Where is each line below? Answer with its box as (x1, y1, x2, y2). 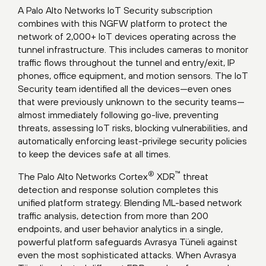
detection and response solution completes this (18, 184, 218, 195)
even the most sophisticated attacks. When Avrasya (18, 249, 236, 261)
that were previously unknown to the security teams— (18, 96, 245, 107)
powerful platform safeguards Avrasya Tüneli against (18, 236, 237, 248)
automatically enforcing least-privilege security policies (18, 135, 247, 147)
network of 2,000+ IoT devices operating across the (18, 31, 236, 42)
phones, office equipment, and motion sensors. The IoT (18, 70, 248, 81)
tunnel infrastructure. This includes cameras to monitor (18, 44, 248, 55)
